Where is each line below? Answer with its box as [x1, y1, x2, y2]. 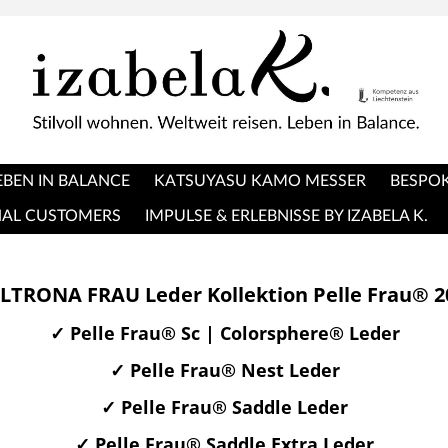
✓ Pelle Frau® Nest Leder [109, 357, 340, 382]
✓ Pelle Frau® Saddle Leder [101, 394, 348, 419]
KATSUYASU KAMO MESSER [154, 173, 366, 189]
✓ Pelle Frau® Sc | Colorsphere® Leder [49, 320, 400, 345]
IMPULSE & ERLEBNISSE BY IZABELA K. [145, 208, 428, 224]
